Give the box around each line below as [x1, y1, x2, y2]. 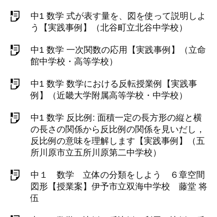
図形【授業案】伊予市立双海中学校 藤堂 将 [31, 182, 207, 191]
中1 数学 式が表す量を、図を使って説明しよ [31, 11, 206, 21]
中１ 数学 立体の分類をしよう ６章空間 [31, 170, 205, 180]
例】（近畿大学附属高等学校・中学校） [31, 91, 187, 100]
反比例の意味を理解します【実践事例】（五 [31, 136, 205, 146]
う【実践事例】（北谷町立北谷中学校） [31, 23, 187, 32]
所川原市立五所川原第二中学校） [31, 148, 161, 157]
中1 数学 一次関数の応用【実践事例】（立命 [31, 45, 206, 55]
